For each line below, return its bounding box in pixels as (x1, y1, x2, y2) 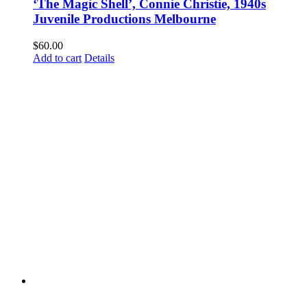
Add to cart (33, 51, 82, 64)
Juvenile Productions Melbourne (33, 12, 216, 27)
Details (84, 51, 114, 64)
